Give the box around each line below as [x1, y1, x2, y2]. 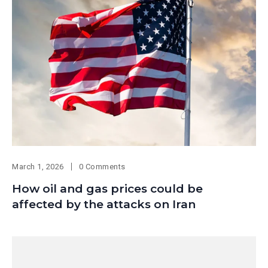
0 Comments [78, 162, 126, 172]
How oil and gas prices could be [12, 182, 203, 196]
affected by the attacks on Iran [12, 197, 196, 212]
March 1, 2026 [12, 162, 64, 172]
